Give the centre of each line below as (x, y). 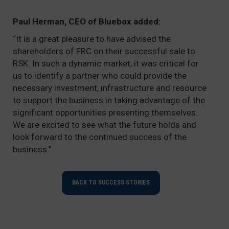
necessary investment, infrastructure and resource (110, 88)
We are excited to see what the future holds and (105, 125)
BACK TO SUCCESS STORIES (111, 182)
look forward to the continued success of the (100, 137)
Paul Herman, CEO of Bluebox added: (87, 21)
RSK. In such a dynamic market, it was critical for (106, 63)
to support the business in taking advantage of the (109, 100)
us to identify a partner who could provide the (100, 76)
